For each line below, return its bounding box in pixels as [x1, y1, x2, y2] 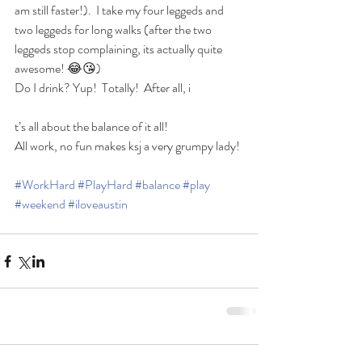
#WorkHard [15, 175, 75, 194]
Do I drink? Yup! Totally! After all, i [15, 78, 191, 97]
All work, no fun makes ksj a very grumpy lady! [15, 137, 240, 155]
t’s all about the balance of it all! [15, 117, 168, 136]
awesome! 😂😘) [15, 59, 101, 78]
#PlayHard [78, 175, 133, 194]
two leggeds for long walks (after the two [15, 20, 214, 39]
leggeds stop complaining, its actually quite [15, 40, 225, 58]
